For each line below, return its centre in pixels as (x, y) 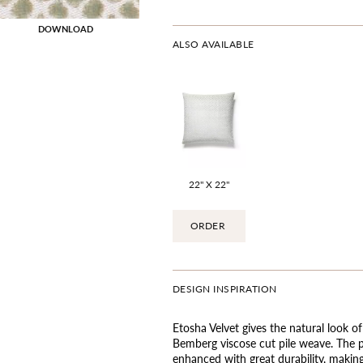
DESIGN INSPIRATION (224, 289)
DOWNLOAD (65, 28)
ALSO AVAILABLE (213, 44)
